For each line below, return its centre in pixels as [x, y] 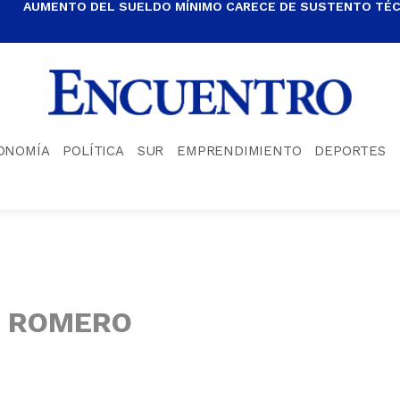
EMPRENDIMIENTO [239, 150]
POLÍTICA [93, 150]
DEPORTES [350, 150]
